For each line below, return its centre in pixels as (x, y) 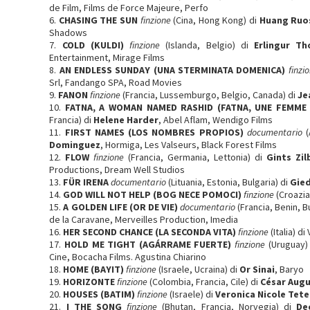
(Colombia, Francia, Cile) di (204, 282)
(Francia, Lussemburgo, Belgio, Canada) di (209, 95)
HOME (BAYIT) (94, 269)
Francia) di (72, 120)
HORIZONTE (89, 282)
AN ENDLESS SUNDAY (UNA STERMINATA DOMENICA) (172, 70)
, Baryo (290, 269)
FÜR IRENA (86, 182)
